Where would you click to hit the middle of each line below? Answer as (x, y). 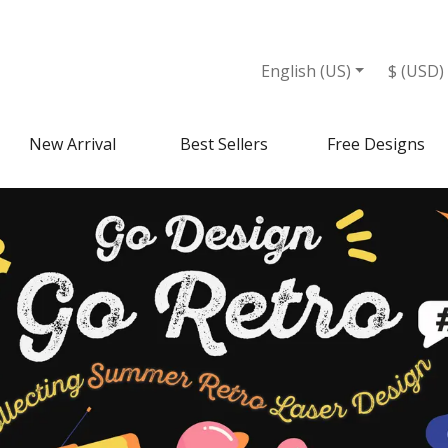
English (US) (305, 71)
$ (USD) (416, 71)
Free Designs (376, 144)
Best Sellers (224, 144)
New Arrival (72, 144)
